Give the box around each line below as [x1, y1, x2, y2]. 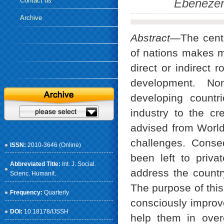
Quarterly [44, 189, 69, 196]
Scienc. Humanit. [10, 170, 56, 177]
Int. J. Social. [62, 160, 96, 167]
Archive [20, 14, 42, 21]
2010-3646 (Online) [27, 141, 81, 148]
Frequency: [10, 189, 44, 196]
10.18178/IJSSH [24, 208, 68, 215]
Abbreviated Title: [10, 160, 62, 167]
